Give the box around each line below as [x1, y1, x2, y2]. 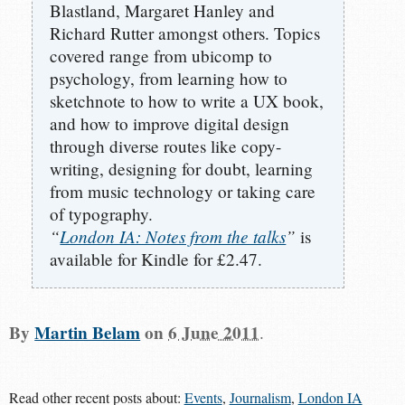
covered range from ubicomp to [50, 43, 273, 67]
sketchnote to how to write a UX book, [50, 89, 325, 112]
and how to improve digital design [50, 111, 290, 135]
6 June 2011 [168, 319, 260, 345]
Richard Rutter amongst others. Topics [50, 21, 321, 44]
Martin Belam [34, 319, 141, 345]
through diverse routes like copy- [50, 134, 282, 157]
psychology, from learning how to [50, 66, 288, 89]
